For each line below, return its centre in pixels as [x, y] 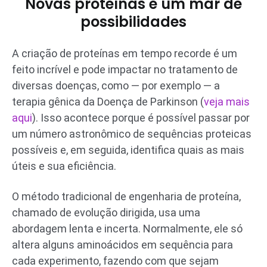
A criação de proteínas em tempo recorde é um [125, 53]
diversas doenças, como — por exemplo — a [116, 85]
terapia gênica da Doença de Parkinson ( [108, 101]
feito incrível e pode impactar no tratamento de [125, 69]
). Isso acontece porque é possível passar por [141, 117]
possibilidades [133, 21]
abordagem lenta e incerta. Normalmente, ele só [127, 228]
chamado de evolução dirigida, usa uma [106, 212]
